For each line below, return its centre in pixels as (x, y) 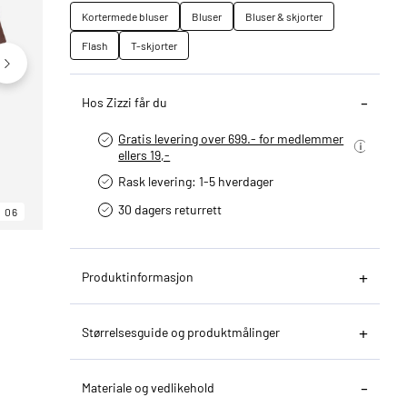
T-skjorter (154, 45)
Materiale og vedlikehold (149, 387)
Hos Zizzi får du (125, 102)
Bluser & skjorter (284, 16)
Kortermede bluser (125, 16)
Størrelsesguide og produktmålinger (181, 332)
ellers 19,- (144, 154)
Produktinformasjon (138, 276)
